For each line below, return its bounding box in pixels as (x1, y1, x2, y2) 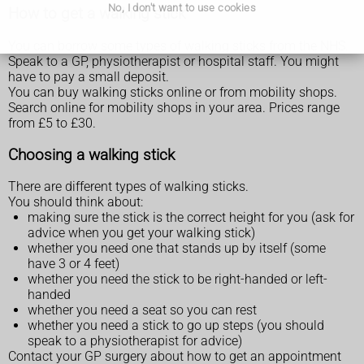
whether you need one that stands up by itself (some (28, 240, 326, 257)
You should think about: (8, 194, 143, 210)
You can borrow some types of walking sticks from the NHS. (8, 37, 349, 54)
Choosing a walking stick (8, 145, 175, 164)
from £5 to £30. (8, 115, 96, 131)
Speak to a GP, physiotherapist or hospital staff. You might (8, 53, 339, 69)
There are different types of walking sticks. (8, 179, 249, 195)
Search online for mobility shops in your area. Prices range (8, 99, 340, 115)
